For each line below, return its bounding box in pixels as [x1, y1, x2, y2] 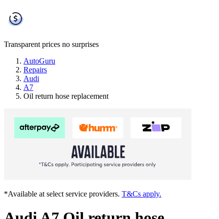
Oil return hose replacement [23, 91, 109, 100]
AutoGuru [23, 56, 55, 65]
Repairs [23, 65, 47, 74]
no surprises [62, 40, 99, 48]
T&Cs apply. [122, 189, 161, 198]
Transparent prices [4, 40, 60, 48]
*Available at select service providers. [4, 189, 122, 198]
